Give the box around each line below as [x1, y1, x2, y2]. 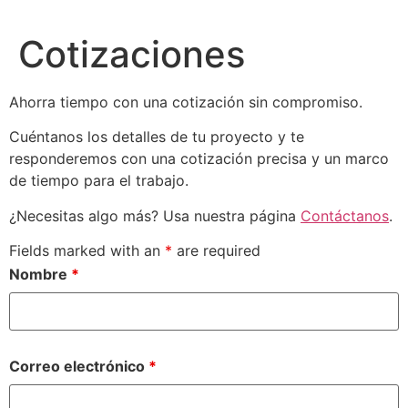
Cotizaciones [18, 32, 245, 77]
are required [172, 241, 260, 260]
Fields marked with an [9, 241, 165, 260]
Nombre [9, 264, 71, 283]
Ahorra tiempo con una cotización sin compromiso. [9, 93, 362, 112]
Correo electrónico [9, 356, 148, 375]
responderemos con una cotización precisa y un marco [9, 149, 389, 168]
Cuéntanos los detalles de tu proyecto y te [9, 127, 304, 147]
